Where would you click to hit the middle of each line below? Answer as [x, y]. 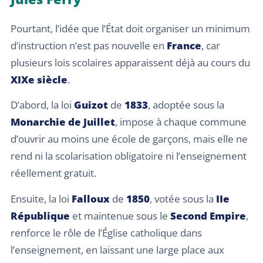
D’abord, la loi [42, 105]
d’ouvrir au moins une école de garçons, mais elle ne [129, 139]
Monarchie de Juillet [63, 122]
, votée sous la [183, 198]
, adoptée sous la [186, 105]
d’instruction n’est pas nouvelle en [89, 45]
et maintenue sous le [120, 215]
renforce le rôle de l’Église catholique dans [106, 232]
